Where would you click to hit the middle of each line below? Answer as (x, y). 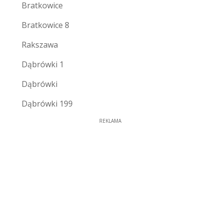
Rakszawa (40, 44)
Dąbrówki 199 (47, 103)
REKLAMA (110, 121)
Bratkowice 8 (45, 25)
